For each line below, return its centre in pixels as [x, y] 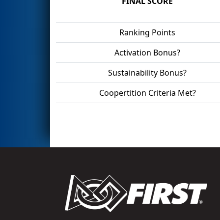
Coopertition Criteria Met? [147, 93]
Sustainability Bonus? [147, 72]
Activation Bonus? [147, 52]
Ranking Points [147, 32]
